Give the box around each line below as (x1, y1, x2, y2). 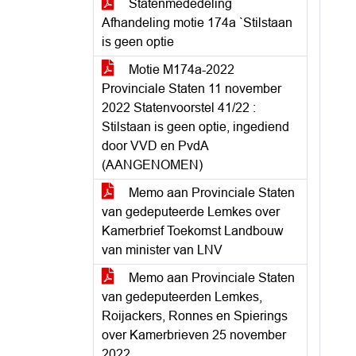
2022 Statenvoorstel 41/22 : (102, 101, 256, 114)
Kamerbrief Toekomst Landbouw (102, 224, 284, 238)
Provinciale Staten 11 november (102, 82, 281, 95)
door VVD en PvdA (102, 139, 209, 153)
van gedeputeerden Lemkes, (102, 290, 262, 304)
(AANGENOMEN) (102, 158, 203, 172)
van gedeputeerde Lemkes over (102, 205, 280, 219)
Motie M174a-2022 (126, 63, 234, 76)
